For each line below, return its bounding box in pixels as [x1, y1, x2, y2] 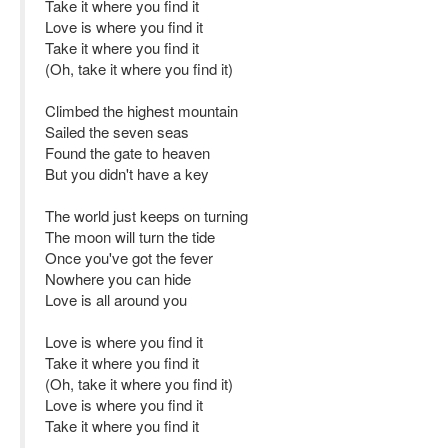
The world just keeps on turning [45, 205, 248, 226]
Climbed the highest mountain [45, 100, 238, 121]
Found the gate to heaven [45, 142, 210, 163]
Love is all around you [45, 289, 187, 310]
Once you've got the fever [45, 247, 213, 268]
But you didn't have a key [45, 163, 209, 184]
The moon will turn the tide [45, 226, 215, 247]
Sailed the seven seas [45, 121, 189, 142]
